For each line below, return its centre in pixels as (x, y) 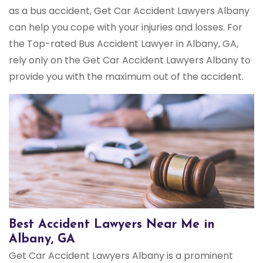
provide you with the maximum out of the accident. (126, 77)
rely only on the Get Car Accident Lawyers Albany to (130, 60)
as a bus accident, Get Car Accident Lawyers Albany (129, 11)
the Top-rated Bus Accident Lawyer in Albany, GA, (124, 44)
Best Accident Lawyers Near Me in (112, 225)
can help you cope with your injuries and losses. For (126, 28)
